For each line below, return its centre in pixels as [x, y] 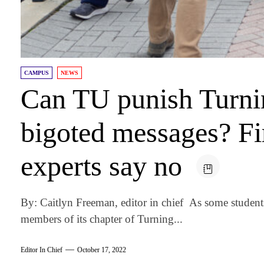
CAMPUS [37, 73]
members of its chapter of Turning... [102, 219]
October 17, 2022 [102, 250]
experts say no [105, 166]
